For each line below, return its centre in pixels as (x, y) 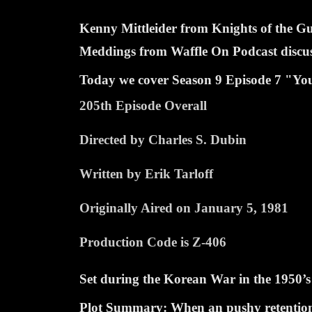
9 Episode (243, 79)
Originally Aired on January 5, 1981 (184, 208)
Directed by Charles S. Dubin (163, 139)
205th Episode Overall (143, 105)
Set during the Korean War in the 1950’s (195, 279)
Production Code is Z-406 (153, 242)
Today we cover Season (147, 79)
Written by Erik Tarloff (146, 173)
